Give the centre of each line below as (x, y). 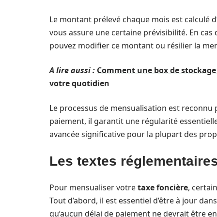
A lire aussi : (72, 70)
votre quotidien (79, 83)
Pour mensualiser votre (93, 187)
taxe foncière (163, 187)
